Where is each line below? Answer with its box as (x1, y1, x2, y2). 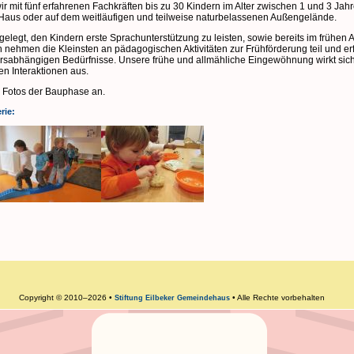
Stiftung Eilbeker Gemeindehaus (115, 293, 231, 302)
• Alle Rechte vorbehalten (230, 292, 328, 302)
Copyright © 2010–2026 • (19, 292, 115, 302)
